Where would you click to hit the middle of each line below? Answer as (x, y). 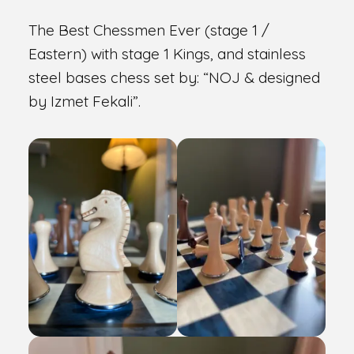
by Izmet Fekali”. (84, 102)
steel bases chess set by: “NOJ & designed (174, 78)
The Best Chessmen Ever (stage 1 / (149, 30)
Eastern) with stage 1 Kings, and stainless (167, 54)
